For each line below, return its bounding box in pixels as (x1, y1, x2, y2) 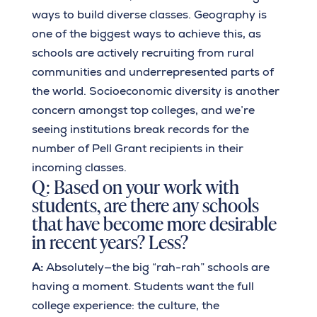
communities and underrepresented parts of (31, 64, 274, 80)
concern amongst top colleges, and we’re (31, 103, 255, 118)
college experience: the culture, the (31, 298, 219, 313)
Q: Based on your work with (31, 172, 239, 200)
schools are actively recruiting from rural (31, 45, 254, 61)
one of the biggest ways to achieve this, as (31, 26, 261, 42)
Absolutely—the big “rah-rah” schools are (45, 260, 270, 275)
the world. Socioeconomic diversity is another (31, 83, 279, 99)
